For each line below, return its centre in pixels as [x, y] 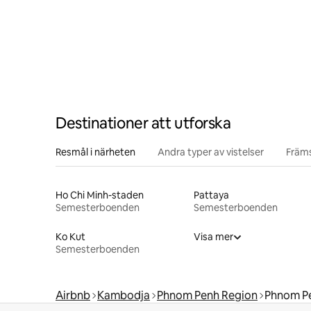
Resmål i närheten [95, 152]
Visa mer [213, 236]
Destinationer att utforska [143, 123]
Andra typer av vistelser [211, 152]
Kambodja [124, 295]
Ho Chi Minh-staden [100, 195]
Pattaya [211, 195]
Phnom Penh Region [207, 295]
